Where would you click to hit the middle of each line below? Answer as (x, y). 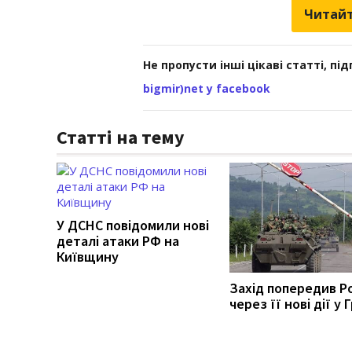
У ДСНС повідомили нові (133, 225)
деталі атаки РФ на (118, 240)
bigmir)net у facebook (207, 88)
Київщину (88, 256)
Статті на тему (121, 137)
